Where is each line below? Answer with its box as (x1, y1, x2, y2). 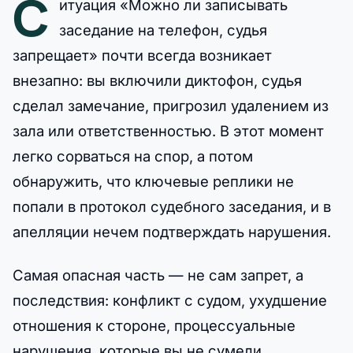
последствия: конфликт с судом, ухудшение (13, 292, 327, 310)
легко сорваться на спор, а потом (13, 147, 253, 165)
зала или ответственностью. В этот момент (13, 122, 324, 140)
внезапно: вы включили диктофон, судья (13, 72, 302, 90)
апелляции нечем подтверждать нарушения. (13, 223, 331, 241)
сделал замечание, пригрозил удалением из (13, 97, 329, 115)
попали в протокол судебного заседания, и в (13, 198, 331, 216)
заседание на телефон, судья (59, 21, 267, 39)
